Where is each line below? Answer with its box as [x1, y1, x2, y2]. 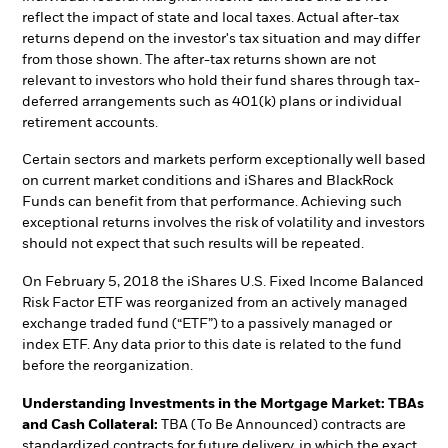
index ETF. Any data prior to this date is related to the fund [22, 338, 402, 353]
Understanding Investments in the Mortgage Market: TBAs [22, 396, 424, 411]
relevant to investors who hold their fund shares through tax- [22, 73, 420, 88]
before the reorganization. [22, 359, 193, 374]
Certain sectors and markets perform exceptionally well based [22, 153, 426, 168]
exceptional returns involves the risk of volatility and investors [22, 216, 425, 231]
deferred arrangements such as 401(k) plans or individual [22, 94, 402, 109]
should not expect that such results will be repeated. [22, 237, 364, 252]
